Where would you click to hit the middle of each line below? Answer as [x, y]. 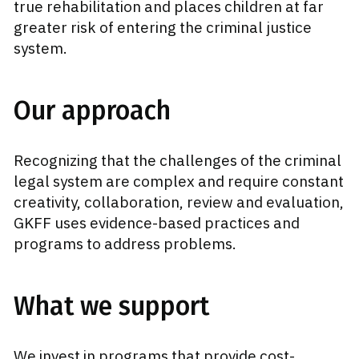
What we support [111, 307]
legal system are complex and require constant [179, 182]
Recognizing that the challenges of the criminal [177, 161]
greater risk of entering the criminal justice [163, 28]
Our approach [92, 111]
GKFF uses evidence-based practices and [157, 223]
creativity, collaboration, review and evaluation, [179, 202]
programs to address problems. [125, 244]
